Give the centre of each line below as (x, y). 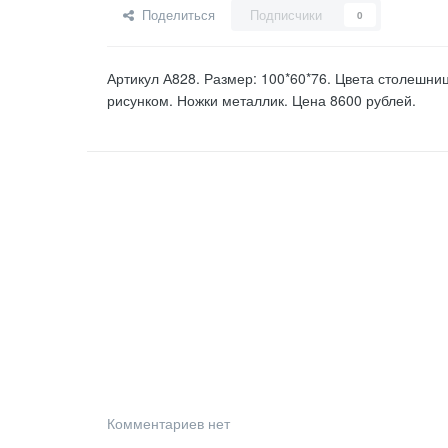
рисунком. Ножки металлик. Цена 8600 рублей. (261, 100)
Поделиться (174, 15)
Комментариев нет (168, 422)
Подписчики (286, 15)
